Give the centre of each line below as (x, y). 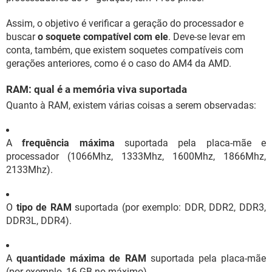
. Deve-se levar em (207, 37)
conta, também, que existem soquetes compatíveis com (125, 50)
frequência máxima (68, 143)
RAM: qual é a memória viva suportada (97, 89)
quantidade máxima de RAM (81, 258)
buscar (22, 37)
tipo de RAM (44, 207)
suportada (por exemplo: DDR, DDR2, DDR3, (169, 207)
